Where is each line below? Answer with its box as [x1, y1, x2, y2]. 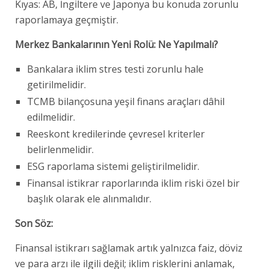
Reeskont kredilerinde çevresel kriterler [27, 127, 205, 141]
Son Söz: [15, 216, 53, 230]
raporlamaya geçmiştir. [15, 13, 118, 26]
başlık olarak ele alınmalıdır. [27, 192, 151, 205]
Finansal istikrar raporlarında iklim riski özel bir [27, 176, 240, 190]
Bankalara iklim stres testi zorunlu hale [27, 62, 204, 76]
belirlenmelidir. [27, 142, 94, 156]
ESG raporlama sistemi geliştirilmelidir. [27, 159, 199, 173]
